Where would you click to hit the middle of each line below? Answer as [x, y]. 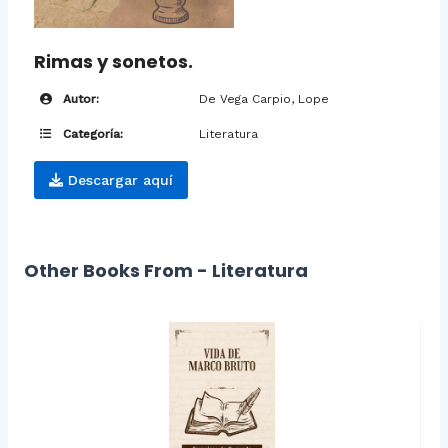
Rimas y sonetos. [113, 62]
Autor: [78, 99]
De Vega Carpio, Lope [263, 99]
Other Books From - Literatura [165, 271]
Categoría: [90, 134]
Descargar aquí [117, 180]
